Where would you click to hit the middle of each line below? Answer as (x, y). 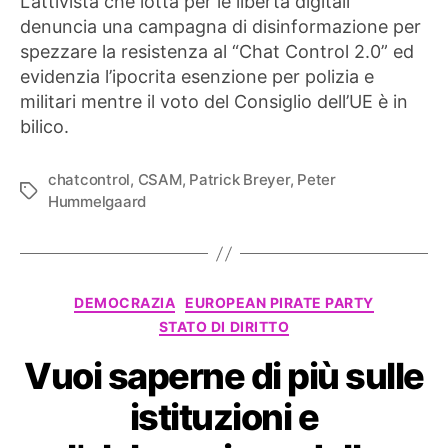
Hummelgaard (97, 202)
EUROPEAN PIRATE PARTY (279, 303)
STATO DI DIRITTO (224, 326)
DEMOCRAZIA (125, 303)
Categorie (263, 299)
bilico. (44, 127)
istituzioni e (224, 417)
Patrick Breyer (239, 180)
